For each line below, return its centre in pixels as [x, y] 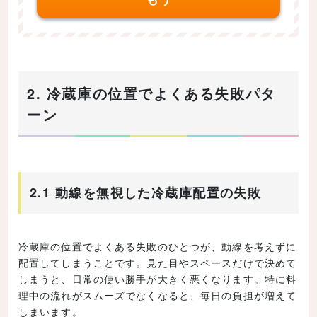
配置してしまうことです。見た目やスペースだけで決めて [158, 263]
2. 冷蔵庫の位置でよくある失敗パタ [151, 93]
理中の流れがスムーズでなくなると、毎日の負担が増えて [158, 295]
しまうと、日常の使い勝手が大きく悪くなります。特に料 [158, 279]
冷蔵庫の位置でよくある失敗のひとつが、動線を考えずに [158, 247]
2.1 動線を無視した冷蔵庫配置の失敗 [146, 193]
